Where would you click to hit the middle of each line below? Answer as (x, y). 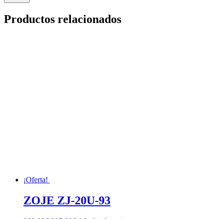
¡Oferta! (36, 180)
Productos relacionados (63, 19)
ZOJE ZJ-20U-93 (67, 201)
